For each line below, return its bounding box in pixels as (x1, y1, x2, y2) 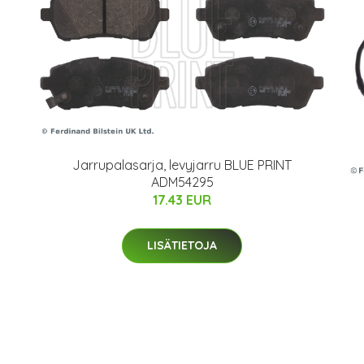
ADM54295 (150, 174, 214, 191)
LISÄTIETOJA (147, 238, 217, 253)
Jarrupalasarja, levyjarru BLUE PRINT (72, 157, 292, 174)
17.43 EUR (153, 192, 211, 209)
